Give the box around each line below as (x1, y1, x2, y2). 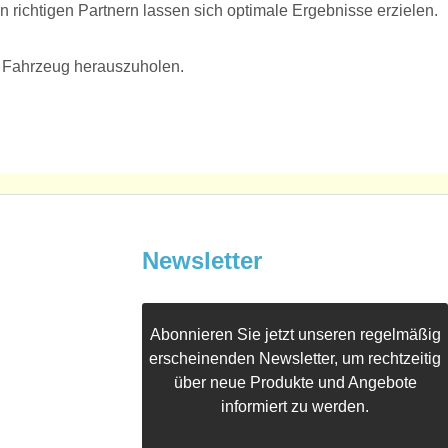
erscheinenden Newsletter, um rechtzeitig (149, 350, 441, 368)
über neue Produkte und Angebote (173, 374, 417, 392)
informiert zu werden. (221, 398, 369, 416)
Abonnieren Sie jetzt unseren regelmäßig (149, 326, 441, 344)
